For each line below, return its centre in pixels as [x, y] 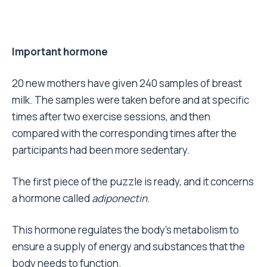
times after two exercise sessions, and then [111, 117]
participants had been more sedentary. [101, 150]
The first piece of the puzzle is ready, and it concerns [133, 182]
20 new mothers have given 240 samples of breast [127, 83]
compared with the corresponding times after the [124, 133]
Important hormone [60, 52]
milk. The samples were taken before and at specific [131, 100]
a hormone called [52, 198]
